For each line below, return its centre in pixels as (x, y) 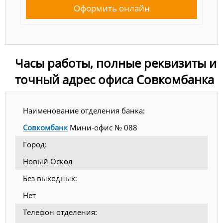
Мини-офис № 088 (103, 127)
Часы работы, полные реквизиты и (116, 63)
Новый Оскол (48, 161)
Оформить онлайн (111, 8)
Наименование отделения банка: (84, 111)
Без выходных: (50, 178)
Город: (35, 144)
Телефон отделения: (60, 212)
